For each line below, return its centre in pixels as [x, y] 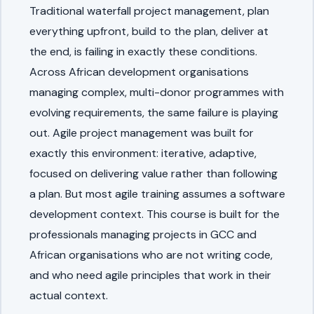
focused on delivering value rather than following [153, 173]
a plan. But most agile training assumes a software [157, 193]
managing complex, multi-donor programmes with [156, 92]
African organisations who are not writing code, [151, 254]
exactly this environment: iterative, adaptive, [143, 153]
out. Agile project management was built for [141, 132]
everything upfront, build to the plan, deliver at [149, 31]
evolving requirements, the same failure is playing [153, 112]
